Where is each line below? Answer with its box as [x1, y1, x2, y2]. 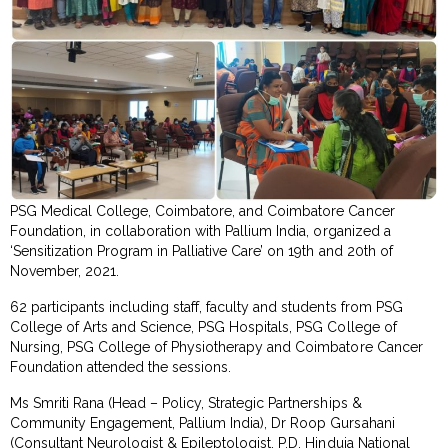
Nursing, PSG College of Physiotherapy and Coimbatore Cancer [10, 338, 423, 355]
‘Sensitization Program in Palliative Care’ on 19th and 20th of [10, 242, 393, 259]
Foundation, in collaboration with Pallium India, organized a [10, 222, 391, 239]
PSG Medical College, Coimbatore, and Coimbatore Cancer [10, 202, 395, 219]
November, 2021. [10, 262, 120, 279]
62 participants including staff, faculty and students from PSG [10, 298, 403, 315]
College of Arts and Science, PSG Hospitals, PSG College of [10, 318, 397, 335]
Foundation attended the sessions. [10, 358, 232, 375]
